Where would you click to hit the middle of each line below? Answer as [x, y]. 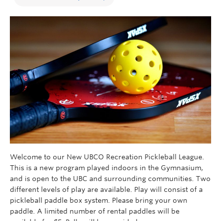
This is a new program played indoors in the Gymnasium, [107, 168]
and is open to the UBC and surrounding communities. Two [110, 179]
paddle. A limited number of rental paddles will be [95, 211]
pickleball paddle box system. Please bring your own [99, 201]
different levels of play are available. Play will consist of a [106, 190]
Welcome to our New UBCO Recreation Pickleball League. [107, 157]
